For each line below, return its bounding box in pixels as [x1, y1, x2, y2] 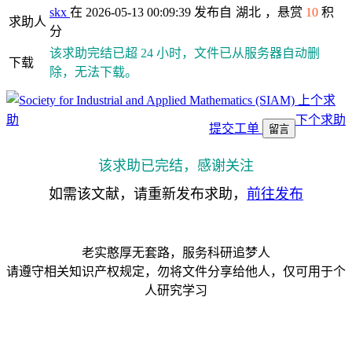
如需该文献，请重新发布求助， [49, 186, 247, 202]
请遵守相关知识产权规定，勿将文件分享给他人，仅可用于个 [6, 265, 346, 278]
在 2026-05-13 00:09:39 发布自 [70, 5, 232, 19]
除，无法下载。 [49, 65, 137, 79]
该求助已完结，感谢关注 [98, 158, 254, 174]
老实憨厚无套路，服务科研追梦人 [82, 246, 270, 259]
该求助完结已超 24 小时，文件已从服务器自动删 [49, 46, 320, 60]
